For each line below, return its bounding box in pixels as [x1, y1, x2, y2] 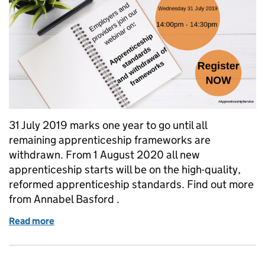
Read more [9, 215, 54, 227]
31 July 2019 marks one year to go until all [9, 118, 207, 132]
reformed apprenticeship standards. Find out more [9, 177, 254, 192]
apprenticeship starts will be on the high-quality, [9, 163, 241, 177]
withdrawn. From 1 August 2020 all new [9, 148, 200, 162]
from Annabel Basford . [9, 192, 119, 206]
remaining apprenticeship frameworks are [9, 133, 211, 147]
